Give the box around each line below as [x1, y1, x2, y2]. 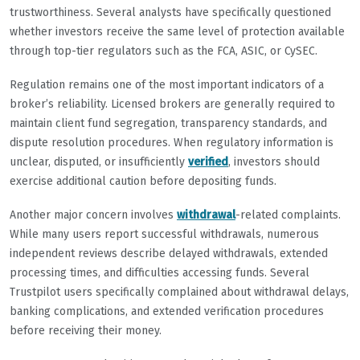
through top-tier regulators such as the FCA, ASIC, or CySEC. [10, 44, 317, 59]
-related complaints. [235, 208, 341, 223]
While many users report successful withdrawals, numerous [10, 227, 319, 242]
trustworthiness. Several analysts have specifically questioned [10, 6, 331, 20]
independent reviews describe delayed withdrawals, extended [10, 247, 328, 261]
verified [188, 155, 228, 170]
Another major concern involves [10, 208, 177, 223]
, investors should [228, 155, 320, 170]
